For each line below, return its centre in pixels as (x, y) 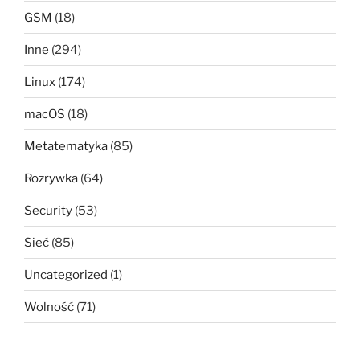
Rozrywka (51, 178)
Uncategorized (66, 274)
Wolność (49, 307)
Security (48, 210)
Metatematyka (66, 146)
